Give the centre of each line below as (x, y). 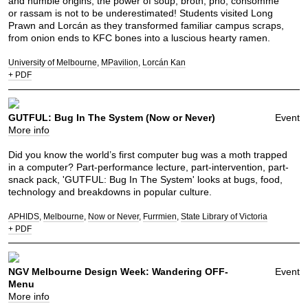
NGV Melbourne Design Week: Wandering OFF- (118, 271)
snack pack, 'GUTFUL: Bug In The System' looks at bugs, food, (145, 179)
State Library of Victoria (224, 217)
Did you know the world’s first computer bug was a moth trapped (148, 155)
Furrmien (160, 217)
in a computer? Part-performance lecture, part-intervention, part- (148, 167)
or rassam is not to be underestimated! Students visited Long (141, 13)
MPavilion (120, 63)
